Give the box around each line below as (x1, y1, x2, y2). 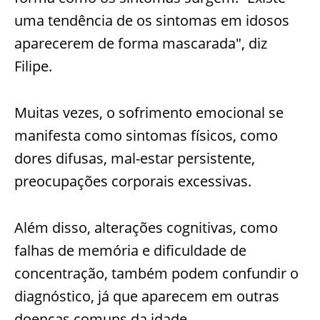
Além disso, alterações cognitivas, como (14, 218, 278, 238)
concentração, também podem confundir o (14, 264, 299, 284)
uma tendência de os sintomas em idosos (14, 11, 289, 31)
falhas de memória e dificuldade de (14, 241, 246, 261)
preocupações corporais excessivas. (14, 171, 251, 191)
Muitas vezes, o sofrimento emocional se (14, 103, 284, 123)
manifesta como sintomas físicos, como (14, 126, 278, 146)
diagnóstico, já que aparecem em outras (14, 286, 279, 306)
